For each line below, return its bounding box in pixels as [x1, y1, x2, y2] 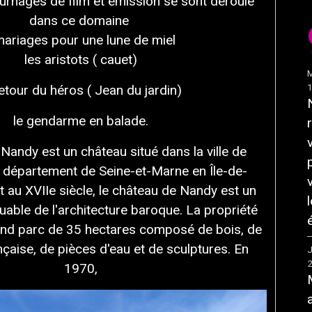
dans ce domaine [29, 13, 132, 29]
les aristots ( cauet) [24, 52, 137, 68]
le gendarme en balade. [13, 113, 148, 129]
